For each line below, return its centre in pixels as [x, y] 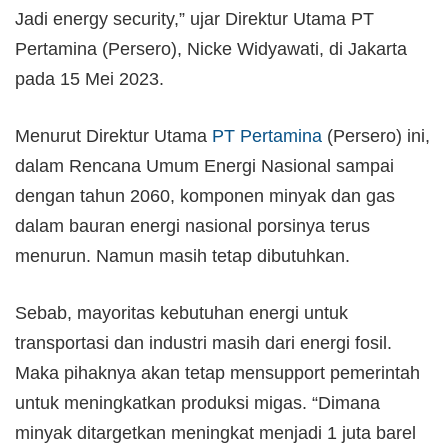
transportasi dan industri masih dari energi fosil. [203, 342]
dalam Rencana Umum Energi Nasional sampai [204, 165]
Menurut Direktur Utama [113, 135]
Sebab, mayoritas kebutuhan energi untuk [181, 312]
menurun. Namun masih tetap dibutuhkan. [182, 255]
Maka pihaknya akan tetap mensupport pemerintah [217, 372]
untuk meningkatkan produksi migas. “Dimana [197, 402]
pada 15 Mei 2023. [89, 78]
